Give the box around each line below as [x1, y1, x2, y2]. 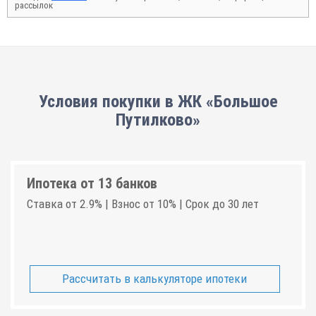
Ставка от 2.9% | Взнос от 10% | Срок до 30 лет [27, 197, 259, 211]
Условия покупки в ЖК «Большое [38, 92, 278, 111]
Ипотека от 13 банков [27, 175, 157, 192]
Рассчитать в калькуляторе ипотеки [62, 271, 248, 286]
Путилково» [116, 110, 200, 130]
